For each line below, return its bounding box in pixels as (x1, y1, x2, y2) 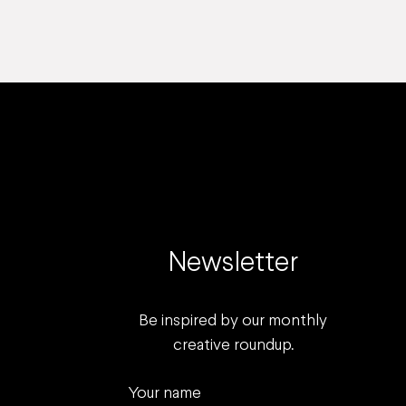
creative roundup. (172, 337, 294, 353)
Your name (128, 385, 202, 401)
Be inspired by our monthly (139, 313, 328, 329)
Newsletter (168, 250, 298, 276)
